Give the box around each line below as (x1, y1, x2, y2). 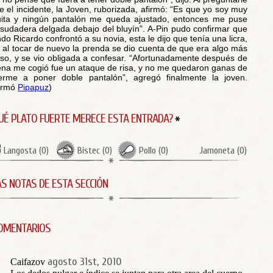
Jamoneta (199, 145, 235, 156)
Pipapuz (18, 82, 49, 92)
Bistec (77, 145, 100, 156)
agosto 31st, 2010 (48, 255, 122, 268)
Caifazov (10, 257, 45, 267)
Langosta (4, 145, 37, 156)
